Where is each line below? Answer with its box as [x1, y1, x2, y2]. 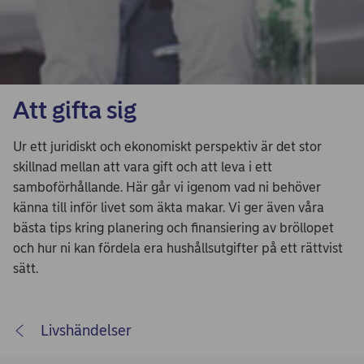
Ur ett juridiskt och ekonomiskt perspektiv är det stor [13, 139, 322, 154]
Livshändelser [41, 322, 132, 340]
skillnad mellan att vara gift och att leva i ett [13, 159, 272, 175]
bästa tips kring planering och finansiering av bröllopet [13, 220, 334, 236]
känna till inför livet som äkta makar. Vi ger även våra [13, 200, 324, 215]
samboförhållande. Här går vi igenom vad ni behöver [13, 180, 321, 195]
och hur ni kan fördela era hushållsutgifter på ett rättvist [13, 240, 343, 256]
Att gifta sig [13, 95, 136, 125]
